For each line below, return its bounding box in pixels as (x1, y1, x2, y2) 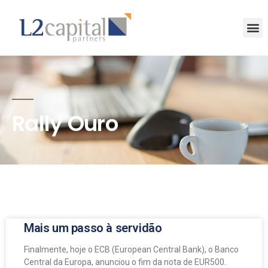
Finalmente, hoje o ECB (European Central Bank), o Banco (24, 244, 239, 254)
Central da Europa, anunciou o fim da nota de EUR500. (24, 257, 226, 267)
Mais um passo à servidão (24, 220, 162, 235)
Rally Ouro (12, 108, 118, 139)
